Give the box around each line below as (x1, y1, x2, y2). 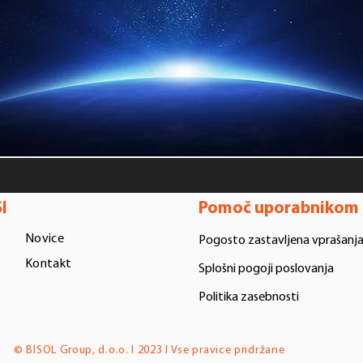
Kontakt (24, 257, 72, 271)
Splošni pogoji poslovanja (198, 262, 334, 275)
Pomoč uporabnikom (198, 199, 359, 217)
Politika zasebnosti (198, 290, 299, 304)
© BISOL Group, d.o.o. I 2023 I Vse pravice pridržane (14, 344, 285, 357)
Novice (24, 232, 65, 246)
